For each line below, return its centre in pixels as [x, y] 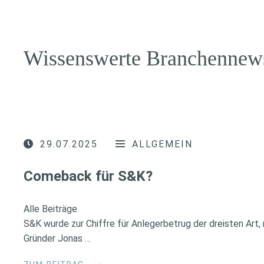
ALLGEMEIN [162, 144]
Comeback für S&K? [88, 176]
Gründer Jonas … [57, 238]
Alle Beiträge [50, 209]
